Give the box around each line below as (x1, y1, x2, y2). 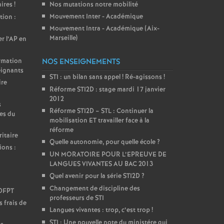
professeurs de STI (49, 193, 104, 203)
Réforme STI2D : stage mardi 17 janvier (49, 85, 165, 94)
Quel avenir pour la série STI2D (49, 171, 140, 181)
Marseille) (49, 33, 77, 43)
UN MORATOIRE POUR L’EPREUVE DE (49, 150, 166, 159)
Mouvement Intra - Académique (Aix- (49, 24, 159, 33)
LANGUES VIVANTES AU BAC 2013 (49, 159, 153, 169)
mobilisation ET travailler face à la (49, 116, 149, 125)
